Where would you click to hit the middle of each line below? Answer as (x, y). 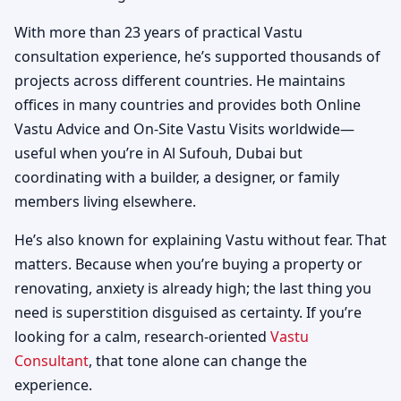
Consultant (51, 360)
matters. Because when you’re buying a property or (188, 264)
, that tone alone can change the (198, 360)
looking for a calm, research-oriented (142, 336)
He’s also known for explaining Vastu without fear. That (200, 239)
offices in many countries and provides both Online (188, 104)
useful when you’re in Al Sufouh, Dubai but (158, 153)
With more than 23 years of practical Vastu (158, 32)
